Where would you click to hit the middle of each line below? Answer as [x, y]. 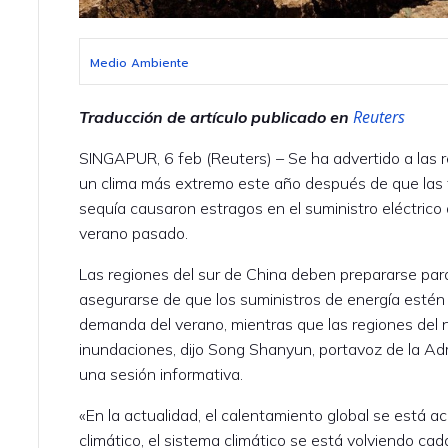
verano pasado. [134, 232]
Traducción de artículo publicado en [216, 116]
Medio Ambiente [140, 62]
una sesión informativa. [161, 373]
